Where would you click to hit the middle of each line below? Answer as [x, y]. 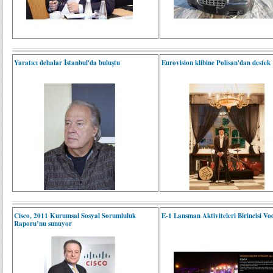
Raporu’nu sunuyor [43, 224]
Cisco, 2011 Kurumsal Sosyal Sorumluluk [75, 216]
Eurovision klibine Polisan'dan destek [216, 63]
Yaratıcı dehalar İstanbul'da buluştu [67, 63]
